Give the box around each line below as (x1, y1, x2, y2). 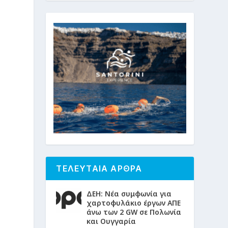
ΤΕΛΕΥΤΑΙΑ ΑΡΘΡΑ (56, 163, 142, 174)
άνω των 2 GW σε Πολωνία (87, 207, 182, 217)
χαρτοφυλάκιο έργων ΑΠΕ (87, 198, 181, 208)
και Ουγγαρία (87, 216, 136, 226)
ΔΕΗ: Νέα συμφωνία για (87, 189, 172, 198)
